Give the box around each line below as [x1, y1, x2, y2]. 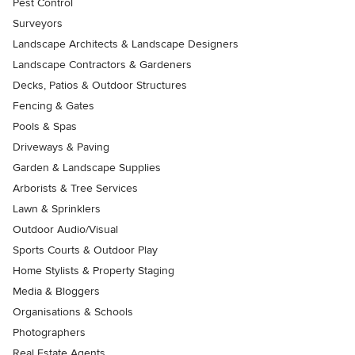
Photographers [13, 326, 86, 339]
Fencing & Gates [13, 99, 94, 113]
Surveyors [13, 17, 63, 30]
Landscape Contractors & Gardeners [13, 58, 192, 71]
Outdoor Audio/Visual [13, 223, 118, 236]
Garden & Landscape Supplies [13, 161, 161, 174]
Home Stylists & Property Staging [13, 264, 174, 277]
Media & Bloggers [13, 284, 100, 298]
